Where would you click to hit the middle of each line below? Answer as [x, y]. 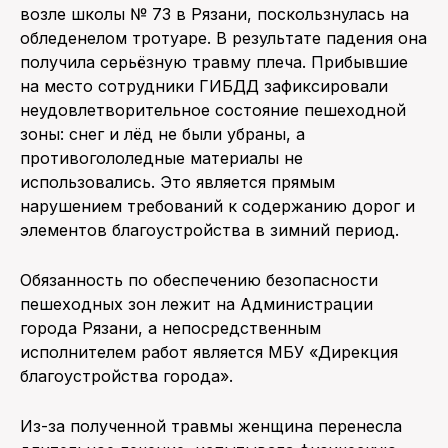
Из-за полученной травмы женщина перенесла [211, 425]
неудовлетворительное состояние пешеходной [213, 109]
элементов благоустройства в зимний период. [209, 229]
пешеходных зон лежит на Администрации [196, 303]
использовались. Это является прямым [177, 181]
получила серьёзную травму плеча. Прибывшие [214, 61]
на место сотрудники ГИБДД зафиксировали [204, 85]
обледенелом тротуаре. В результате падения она [223, 37]
